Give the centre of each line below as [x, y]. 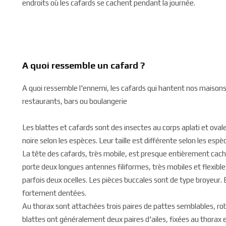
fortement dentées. [54, 193]
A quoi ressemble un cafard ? [83, 65]
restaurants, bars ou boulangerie [75, 101]
